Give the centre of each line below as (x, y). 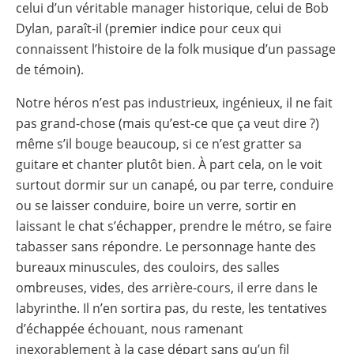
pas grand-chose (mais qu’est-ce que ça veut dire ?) (168, 123)
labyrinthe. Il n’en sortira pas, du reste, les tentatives (171, 308)
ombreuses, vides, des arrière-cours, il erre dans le (167, 287)
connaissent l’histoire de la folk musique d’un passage (176, 49)
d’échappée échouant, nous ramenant (130, 328)
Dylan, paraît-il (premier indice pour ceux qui (149, 28)
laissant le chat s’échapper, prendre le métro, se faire (174, 226)
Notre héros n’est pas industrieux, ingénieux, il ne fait (174, 102)
